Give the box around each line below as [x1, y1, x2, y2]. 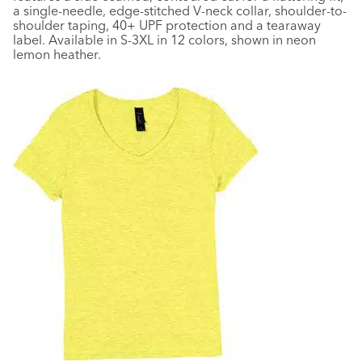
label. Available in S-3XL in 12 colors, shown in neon [13, 32, 316, 48]
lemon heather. [13, 46, 101, 62]
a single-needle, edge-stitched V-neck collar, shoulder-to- [13, 2, 347, 19]
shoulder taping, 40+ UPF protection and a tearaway [13, 17, 321, 33]
